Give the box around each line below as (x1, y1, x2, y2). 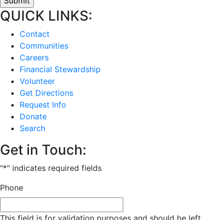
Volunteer (20, 76, 55, 86)
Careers (20, 52, 49, 62)
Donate (20, 111, 47, 121)
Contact (20, 28, 50, 39)
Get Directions (20, 87, 73, 98)
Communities (20, 40, 68, 51)
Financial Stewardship (20, 64, 101, 74)
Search (20, 123, 45, 133)
